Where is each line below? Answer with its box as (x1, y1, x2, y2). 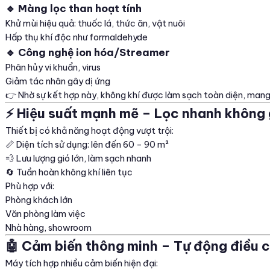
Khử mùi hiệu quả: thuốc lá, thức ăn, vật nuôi (5, 17, 185, 30)
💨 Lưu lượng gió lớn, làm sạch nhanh (5, 152, 151, 165)
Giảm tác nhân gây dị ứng (5, 75, 110, 87)
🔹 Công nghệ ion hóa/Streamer (5, 46, 170, 59)
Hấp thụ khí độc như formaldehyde (5, 31, 148, 43)
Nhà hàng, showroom (5, 222, 92, 234)
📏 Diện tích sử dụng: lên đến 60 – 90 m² (5, 139, 169, 151)
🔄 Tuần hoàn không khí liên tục (5, 166, 133, 178)
